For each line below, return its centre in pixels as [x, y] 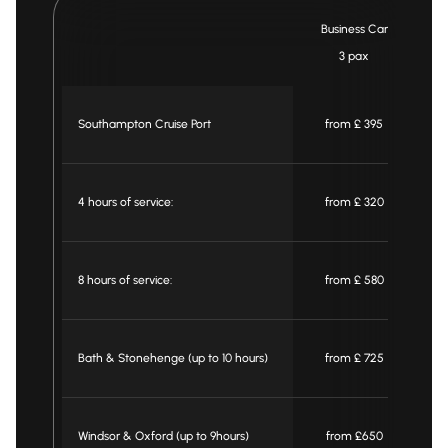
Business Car [354, 29]
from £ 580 [354, 280]
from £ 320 [354, 202]
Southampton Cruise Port [144, 124]
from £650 [354, 436]
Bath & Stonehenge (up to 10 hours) [172, 358]
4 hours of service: [125, 202]
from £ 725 [354, 358]
